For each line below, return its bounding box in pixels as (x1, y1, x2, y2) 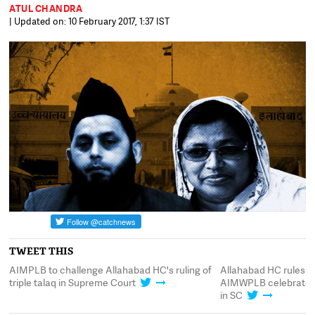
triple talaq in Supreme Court (9, 275, 136, 289)
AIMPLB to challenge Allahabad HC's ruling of (9, 262, 212, 276)
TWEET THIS (9, 244, 74, 257)
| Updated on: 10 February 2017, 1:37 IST (9, 15, 170, 27)
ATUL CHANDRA (9, 2, 83, 15)
